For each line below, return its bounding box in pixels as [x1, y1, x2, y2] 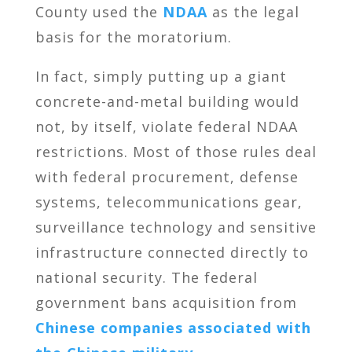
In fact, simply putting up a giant [35, 66, 287, 86]
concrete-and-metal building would [35, 91, 299, 111]
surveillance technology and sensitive [35, 217, 317, 236]
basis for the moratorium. [35, 27, 232, 46]
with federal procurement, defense [35, 167, 299, 186]
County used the [35, 2, 163, 21]
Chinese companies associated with [35, 317, 311, 337]
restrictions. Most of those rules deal [35, 141, 317, 161]
